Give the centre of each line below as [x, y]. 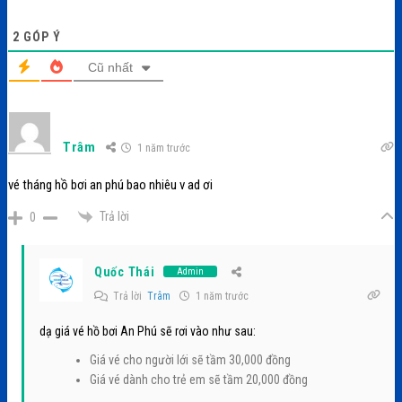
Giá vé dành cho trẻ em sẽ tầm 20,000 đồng [199, 379]
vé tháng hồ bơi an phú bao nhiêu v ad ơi [110, 184]
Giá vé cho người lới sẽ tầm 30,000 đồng [190, 359]
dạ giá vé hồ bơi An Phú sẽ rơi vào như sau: [148, 331]
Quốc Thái [125, 271]
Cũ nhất [110, 67]
